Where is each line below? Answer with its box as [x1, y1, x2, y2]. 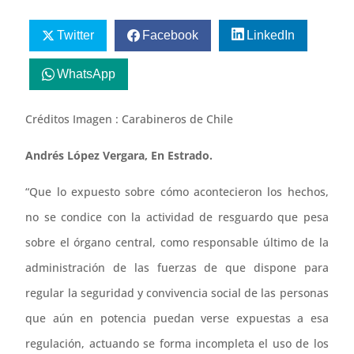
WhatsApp [57, 67, 116, 81]
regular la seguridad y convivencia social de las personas [25, 285, 329, 301]
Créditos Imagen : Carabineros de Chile [25, 111, 234, 127]
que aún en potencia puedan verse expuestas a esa [25, 311, 329, 326]
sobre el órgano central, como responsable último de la [25, 235, 329, 250]
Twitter [57, 28, 95, 42]
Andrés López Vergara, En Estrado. [25, 148, 213, 164]
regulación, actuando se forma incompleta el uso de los [25, 336, 329, 352]
